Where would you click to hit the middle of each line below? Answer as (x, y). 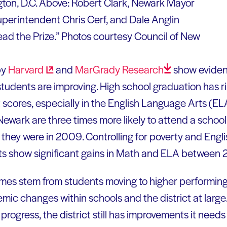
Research (143, 69)
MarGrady (99, 69)
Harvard (26, 69)
